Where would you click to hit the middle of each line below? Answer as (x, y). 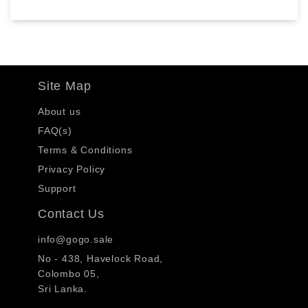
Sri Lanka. (63, 288)
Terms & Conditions (85, 150)
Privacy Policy (72, 169)
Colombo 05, (69, 273)
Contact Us (71, 213)
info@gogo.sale (76, 239)
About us (59, 111)
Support (57, 188)
